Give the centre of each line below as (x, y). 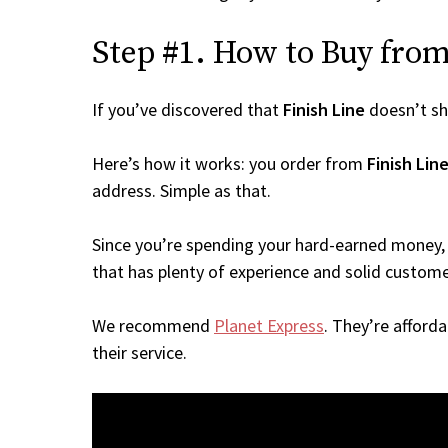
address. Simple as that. (181, 190)
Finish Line (324, 109)
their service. (139, 352)
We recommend (153, 325)
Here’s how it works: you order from (229, 163)
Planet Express (269, 325)
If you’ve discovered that (187, 109)
